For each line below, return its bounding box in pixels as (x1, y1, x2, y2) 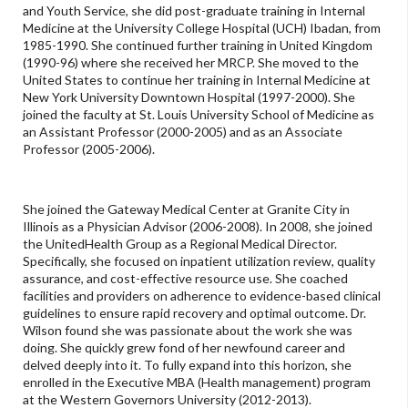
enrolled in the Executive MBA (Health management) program (23, 373, 371, 390)
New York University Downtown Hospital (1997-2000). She (23, 88, 355, 105)
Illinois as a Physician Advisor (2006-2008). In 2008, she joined (23, 218, 372, 234)
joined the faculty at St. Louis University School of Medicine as (23, 106, 374, 122)
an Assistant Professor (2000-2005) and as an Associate (23, 123, 342, 139)
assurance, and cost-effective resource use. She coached (23, 270, 348, 286)
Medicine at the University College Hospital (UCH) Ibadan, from (23, 19, 381, 36)
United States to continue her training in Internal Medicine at (23, 71, 371, 87)
